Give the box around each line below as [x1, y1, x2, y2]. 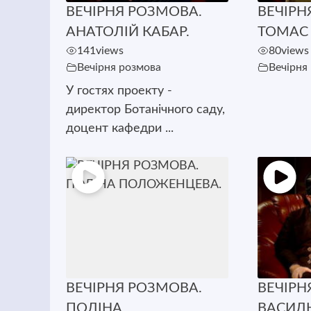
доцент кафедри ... [65, 121, 174, 135]
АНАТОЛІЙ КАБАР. [65, 24, 190, 39]
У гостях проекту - [65, 84, 172, 97]
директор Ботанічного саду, [65, 103, 225, 116]
